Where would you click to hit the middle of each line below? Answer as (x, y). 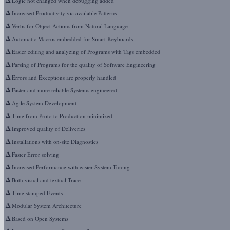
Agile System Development (43, 103)
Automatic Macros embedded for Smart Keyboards (72, 39)
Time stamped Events (36, 193)
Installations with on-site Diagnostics (54, 141)
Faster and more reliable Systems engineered (64, 90)
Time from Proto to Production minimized (61, 116)
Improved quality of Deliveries (48, 129)
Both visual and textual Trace (45, 180)
